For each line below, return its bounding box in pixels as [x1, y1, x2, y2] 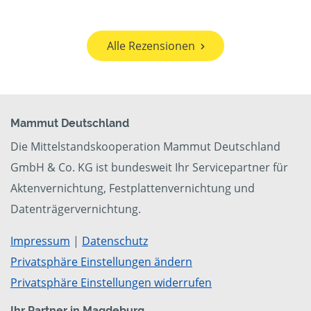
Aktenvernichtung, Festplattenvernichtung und [10, 180, 255, 196]
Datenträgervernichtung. [10, 201, 141, 217]
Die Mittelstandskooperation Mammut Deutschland [10, 139, 280, 155]
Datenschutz [82, 233, 148, 249]
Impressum [10, 233, 70, 249]
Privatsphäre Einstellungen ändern [10, 254, 192, 270]
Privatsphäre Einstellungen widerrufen [10, 275, 212, 291]
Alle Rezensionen [106, 38, 195, 54]
